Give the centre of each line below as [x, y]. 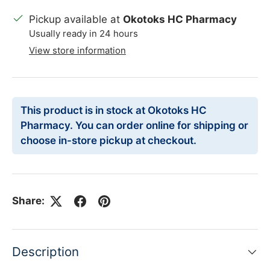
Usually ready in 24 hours [83, 34]
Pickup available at [76, 20]
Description [46, 251]
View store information [77, 51]
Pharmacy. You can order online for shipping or [134, 126]
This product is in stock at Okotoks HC [114, 111]
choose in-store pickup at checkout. [108, 141]
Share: [28, 201]
